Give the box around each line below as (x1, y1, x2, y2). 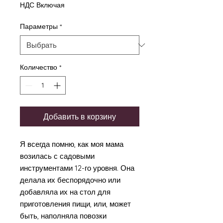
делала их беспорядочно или (20, 175, 120, 185)
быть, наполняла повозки (20, 211, 107, 221)
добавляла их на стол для (20, 187, 111, 197)
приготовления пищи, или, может (20, 199, 131, 209)
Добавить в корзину (43, 111, 116, 121)
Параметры (20, 22, 58, 31)
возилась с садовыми (20, 151, 95, 161)
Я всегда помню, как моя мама (20, 139, 123, 149)
